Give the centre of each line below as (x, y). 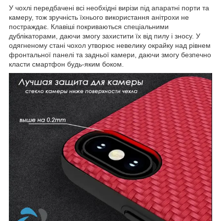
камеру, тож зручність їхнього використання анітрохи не (99, 17)
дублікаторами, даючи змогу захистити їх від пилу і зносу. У (105, 36)
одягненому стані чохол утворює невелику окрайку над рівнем (110, 45)
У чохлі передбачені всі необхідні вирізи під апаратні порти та (109, 8)
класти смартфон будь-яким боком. (66, 64)
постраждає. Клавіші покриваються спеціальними (89, 26)
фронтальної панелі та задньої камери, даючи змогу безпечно (110, 55)
